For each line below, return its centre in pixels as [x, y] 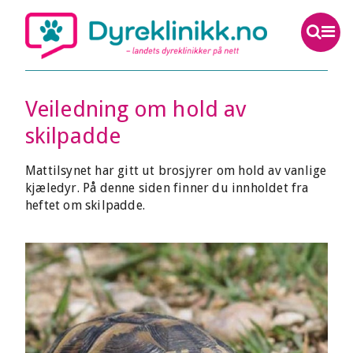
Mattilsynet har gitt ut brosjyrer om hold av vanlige [176, 171]
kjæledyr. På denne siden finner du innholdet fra [167, 188]
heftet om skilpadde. [85, 205]
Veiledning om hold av [136, 109]
